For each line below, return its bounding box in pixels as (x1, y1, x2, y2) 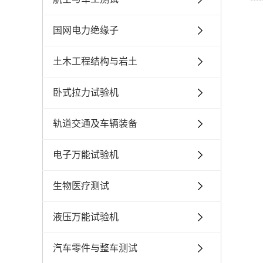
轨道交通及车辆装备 (53, 119, 137, 129)
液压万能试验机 (53, 212, 119, 222)
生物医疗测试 (53, 181, 109, 191)
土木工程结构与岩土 (53, 56, 137, 66)
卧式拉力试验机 (53, 87, 119, 97)
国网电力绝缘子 (53, 25, 119, 35)
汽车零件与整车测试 (53, 243, 137, 253)
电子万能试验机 (53, 150, 119, 160)
